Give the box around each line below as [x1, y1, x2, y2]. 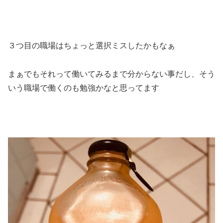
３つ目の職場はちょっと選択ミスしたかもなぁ [8, 41, 175, 50]
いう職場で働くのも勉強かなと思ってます [8, 83, 159, 92]
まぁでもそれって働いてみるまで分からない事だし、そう [8, 69, 215, 78]
